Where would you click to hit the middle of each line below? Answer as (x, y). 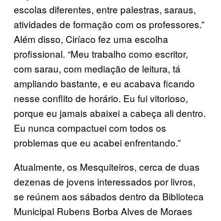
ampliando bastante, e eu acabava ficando (104, 83)
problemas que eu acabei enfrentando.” (97, 142)
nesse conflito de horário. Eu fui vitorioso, (101, 98)
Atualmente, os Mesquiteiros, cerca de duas (107, 166)
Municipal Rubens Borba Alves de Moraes (103, 211)
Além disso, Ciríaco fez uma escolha (91, 38)
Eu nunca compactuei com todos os (90, 127)
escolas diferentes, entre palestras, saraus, (105, 9)
